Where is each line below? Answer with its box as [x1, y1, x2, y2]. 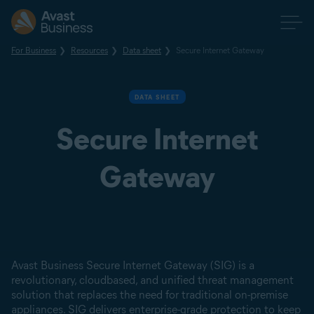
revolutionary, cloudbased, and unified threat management [11, 273, 294, 287]
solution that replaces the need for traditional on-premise [11, 288, 288, 301]
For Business [11, 45, 56, 55]
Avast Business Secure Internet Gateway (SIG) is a [11, 259, 254, 272]
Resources [71, 45, 108, 55]
